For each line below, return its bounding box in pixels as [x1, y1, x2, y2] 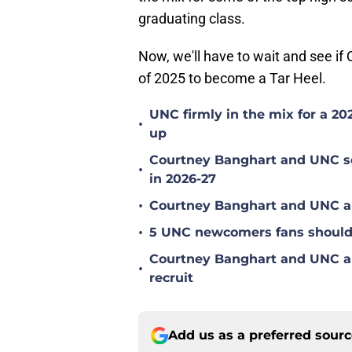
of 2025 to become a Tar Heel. [138, 70, 326, 87]
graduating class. [138, 10, 245, 27]
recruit [149, 270, 193, 286]
